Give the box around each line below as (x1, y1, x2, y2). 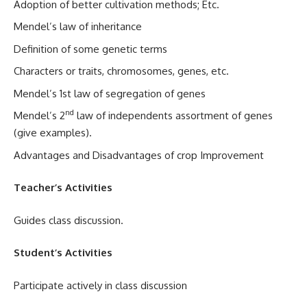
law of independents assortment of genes (74, 109, 273, 122)
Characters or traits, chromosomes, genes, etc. (14, 64, 229, 77)
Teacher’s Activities (14, 181, 132, 194)
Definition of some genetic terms (14, 42, 167, 56)
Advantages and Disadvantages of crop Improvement (14, 148, 272, 162)
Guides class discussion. (14, 213, 123, 227)
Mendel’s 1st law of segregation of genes (14, 86, 206, 100)
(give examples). (14, 126, 92, 139)
